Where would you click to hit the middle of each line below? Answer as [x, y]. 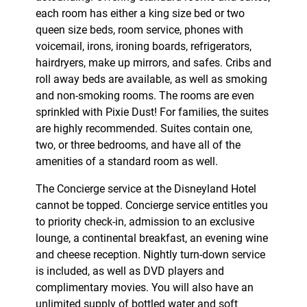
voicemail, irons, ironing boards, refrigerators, [143, 47]
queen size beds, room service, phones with [139, 30]
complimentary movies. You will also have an [144, 288]
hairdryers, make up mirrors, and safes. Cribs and [153, 63]
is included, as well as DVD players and [130, 271]
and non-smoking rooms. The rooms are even [145, 96]
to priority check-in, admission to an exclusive [145, 222]
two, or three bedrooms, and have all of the [138, 145]
